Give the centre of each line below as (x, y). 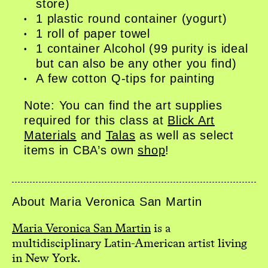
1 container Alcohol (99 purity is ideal (142, 48)
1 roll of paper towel (93, 33)
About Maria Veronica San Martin (107, 201)
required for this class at (96, 120)
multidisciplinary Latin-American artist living (130, 243)
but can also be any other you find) (136, 63)
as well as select (185, 135)
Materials (50, 135)
